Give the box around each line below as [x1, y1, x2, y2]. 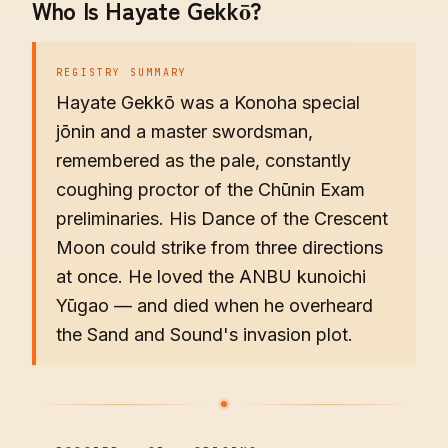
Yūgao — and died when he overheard [56, 295, 373, 316]
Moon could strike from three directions [56, 237, 383, 258]
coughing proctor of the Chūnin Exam [56, 179, 365, 200]
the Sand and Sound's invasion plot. [56, 324, 353, 345]
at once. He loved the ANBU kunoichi [56, 266, 366, 287]
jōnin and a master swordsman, [56, 121, 313, 142]
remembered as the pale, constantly [56, 150, 351, 171]
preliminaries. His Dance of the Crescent [56, 208, 388, 229]
